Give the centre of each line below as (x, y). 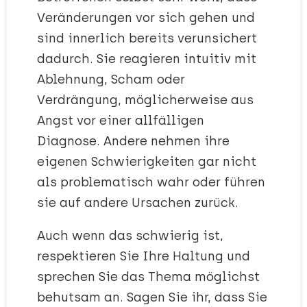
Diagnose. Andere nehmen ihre (133, 142)
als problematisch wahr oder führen (151, 183)
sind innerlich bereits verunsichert (147, 39)
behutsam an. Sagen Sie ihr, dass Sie (152, 298)
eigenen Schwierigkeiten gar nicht (147, 162)
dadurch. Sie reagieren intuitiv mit (147, 59)
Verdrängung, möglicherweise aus (145, 100)
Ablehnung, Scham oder (111, 80)
